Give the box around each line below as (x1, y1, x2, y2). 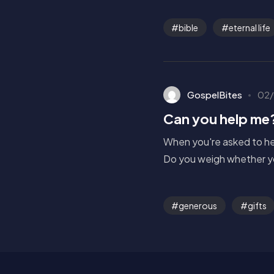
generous (179, 199, 218, 211)
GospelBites (187, 88, 242, 100)
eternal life (228, 21, 270, 33)
